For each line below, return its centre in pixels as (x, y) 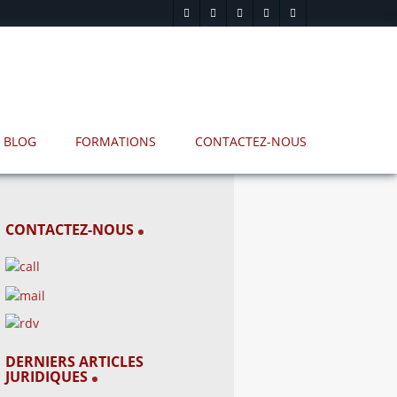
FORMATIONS (116, 141)
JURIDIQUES (47, 376)
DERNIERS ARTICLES (74, 361)
